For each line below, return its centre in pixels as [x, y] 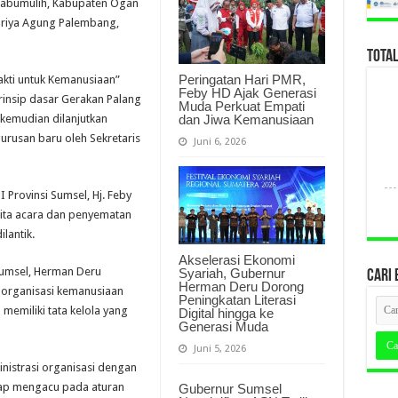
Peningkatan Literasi [237, 299]
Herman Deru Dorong [241, 286]
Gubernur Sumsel [230, 388]
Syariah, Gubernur [231, 273]
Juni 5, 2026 [219, 348]
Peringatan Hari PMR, [242, 79]
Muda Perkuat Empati [241, 106]
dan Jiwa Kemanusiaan [246, 119]
